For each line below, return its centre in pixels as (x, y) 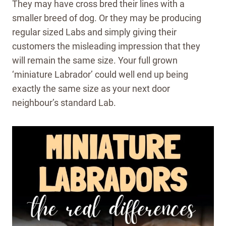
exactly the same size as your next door (91, 88)
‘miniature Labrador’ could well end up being (100, 74)
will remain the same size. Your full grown (95, 60)
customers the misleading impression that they (106, 46)
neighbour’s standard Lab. (64, 102)
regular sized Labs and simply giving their (94, 32)
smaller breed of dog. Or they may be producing (107, 18)
